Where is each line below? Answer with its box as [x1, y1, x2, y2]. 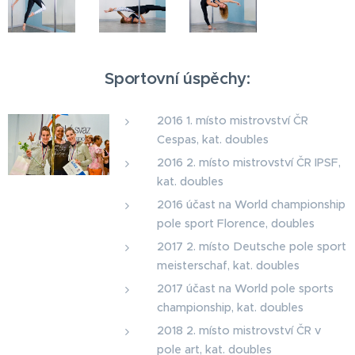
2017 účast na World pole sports [156, 281, 334, 296]
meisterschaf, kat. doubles [156, 258, 300, 273]
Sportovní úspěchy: [105, 67, 250, 89]
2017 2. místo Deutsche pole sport [156, 239, 346, 254]
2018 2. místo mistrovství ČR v [156, 323, 321, 338]
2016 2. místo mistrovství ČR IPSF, [156, 155, 341, 170]
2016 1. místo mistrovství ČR [156, 113, 308, 128]
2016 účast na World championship [156, 197, 345, 212]
